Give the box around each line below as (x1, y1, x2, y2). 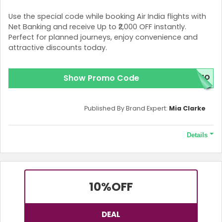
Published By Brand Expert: (84, 104, 169, 112)
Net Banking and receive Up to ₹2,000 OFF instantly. (8, 22, 186, 32)
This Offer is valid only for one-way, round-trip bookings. (8, 164, 187, 173)
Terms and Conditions (8, 151, 86, 160)
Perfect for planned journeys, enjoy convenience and (8, 32, 198, 43)
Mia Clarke (169, 104, 206, 112)
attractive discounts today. (8, 43, 107, 53)
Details (187, 131, 208, 139)
